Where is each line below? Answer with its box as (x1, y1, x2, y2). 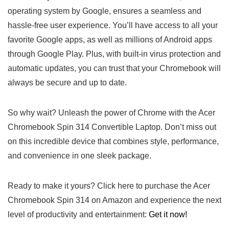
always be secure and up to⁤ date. (8, 78, 127, 87)
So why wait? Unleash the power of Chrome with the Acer (8, 108, 215, 117)
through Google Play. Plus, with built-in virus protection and (8, 49, 221, 58)
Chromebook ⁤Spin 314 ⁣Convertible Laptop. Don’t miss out (8, 122, 216, 131)
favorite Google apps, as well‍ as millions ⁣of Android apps (8, 35, 212, 44)
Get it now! (149, 210, 187, 219)
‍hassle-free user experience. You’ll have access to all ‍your (8, 20, 218, 30)
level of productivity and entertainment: (8, 210, 149, 219)
